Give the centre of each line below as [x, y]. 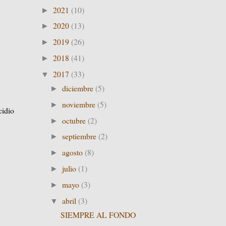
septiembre [80, 136]
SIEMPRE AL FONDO [98, 214]
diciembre [79, 88]
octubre [75, 120]
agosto [74, 152]
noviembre [80, 104]
